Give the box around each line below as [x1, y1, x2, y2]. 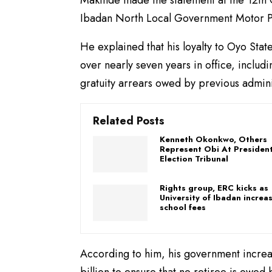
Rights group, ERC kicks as [160, 182, 268, 194]
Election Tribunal [160, 152, 228, 165]
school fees [160, 201, 206, 213]
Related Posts [93, 112, 165, 129]
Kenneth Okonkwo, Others [160, 133, 267, 145]
